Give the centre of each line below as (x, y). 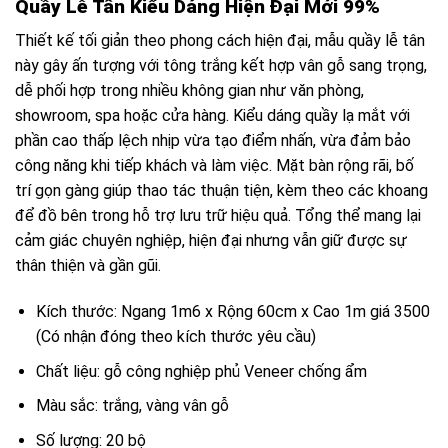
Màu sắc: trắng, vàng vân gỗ (132, 406)
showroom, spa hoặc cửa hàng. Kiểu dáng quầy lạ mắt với (212, 116)
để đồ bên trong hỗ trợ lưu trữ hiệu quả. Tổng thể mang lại (218, 216)
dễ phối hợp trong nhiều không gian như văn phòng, (189, 91)
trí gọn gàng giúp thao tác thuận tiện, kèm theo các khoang (221, 191)
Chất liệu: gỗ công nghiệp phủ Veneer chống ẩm (201, 371)
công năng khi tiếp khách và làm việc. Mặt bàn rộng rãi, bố (214, 166)
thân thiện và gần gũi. (88, 266)
